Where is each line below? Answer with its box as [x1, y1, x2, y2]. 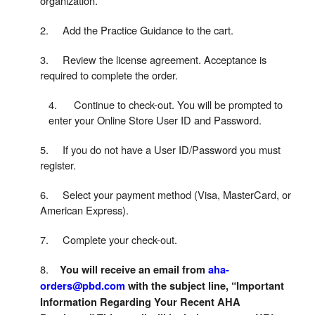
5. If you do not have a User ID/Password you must [40, 142, 281, 157]
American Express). [40, 202, 129, 217]
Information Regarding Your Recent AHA [40, 295, 240, 309]
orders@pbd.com [40, 278, 125, 293]
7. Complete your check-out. [40, 232, 177, 247]
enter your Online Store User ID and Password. [49, 112, 262, 127]
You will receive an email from [60, 262, 208, 277]
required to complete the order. [40, 67, 178, 82]
